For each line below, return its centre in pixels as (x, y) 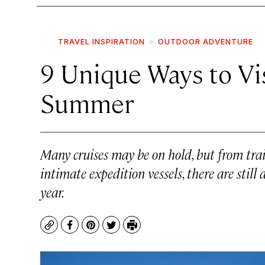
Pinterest (112, 231)
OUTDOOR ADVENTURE (206, 41)
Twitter (127, 231)
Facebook (91, 231)
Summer (87, 102)
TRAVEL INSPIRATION (101, 41)
